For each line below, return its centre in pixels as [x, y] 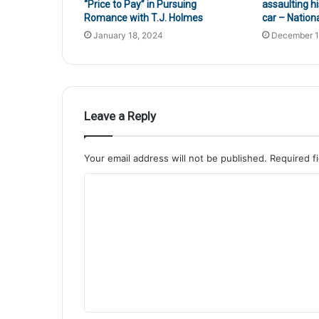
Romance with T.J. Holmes [143, 17]
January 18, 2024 [128, 35]
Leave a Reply [120, 116]
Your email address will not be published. [176, 158]
